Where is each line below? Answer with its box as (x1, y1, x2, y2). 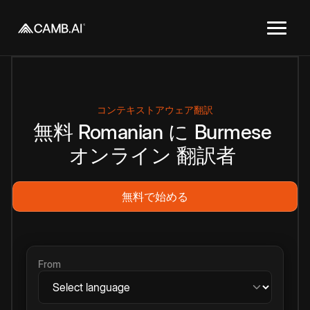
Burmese (194, 120, 271, 144)
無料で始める (122, 190, 188, 203)
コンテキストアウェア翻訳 (97, 104, 213, 116)
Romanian (78, 120, 163, 144)
